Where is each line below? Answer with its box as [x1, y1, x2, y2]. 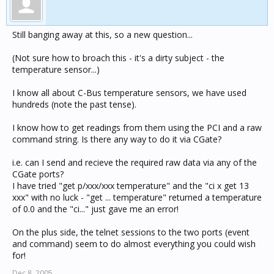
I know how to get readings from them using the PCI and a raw [12, 122, 262, 133]
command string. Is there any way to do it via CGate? [12, 133, 221, 145]
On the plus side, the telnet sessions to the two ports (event [12, 226, 250, 238]
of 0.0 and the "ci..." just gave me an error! [12, 203, 179, 215]
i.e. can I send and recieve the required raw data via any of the [12, 157, 257, 168]
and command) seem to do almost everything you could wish [12, 238, 256, 250]
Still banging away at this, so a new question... [12, 29, 193, 40]
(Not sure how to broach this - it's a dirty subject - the [12, 52, 224, 64]
